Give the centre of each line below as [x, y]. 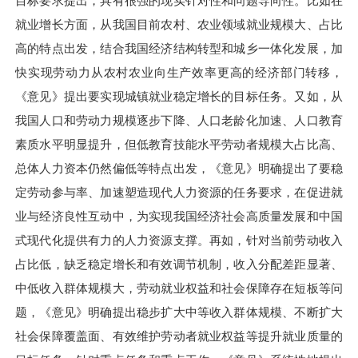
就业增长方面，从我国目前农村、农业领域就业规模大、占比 [179, 25]
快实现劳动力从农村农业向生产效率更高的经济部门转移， [179, 73]
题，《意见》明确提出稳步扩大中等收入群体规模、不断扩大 [179, 312]
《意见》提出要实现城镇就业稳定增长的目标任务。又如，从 [179, 97]
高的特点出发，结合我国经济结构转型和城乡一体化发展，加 [179, 49]
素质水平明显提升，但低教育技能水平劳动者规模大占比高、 [179, 145]
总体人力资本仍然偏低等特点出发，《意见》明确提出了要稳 [179, 169]
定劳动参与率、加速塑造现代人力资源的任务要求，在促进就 [179, 193]
